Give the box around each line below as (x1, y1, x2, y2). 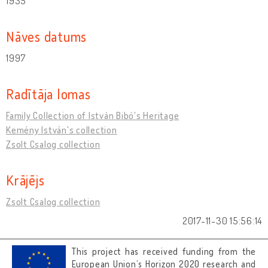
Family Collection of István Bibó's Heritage (6, 109, 179, 121)
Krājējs (6, 170, 45, 188)
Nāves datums (6, 27, 87, 45)
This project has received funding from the (72, 246, 256, 257)
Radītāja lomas (6, 84, 91, 102)
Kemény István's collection (6, 123, 117, 136)
